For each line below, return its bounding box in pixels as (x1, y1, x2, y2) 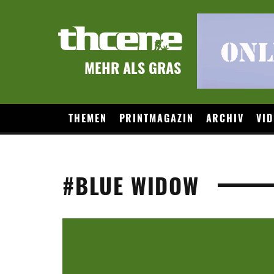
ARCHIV (206, 111, 245, 125)
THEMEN (68, 111, 107, 125)
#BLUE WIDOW (62, 169, 199, 201)
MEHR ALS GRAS (84, 56, 181, 78)
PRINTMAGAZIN (119, 111, 194, 125)
